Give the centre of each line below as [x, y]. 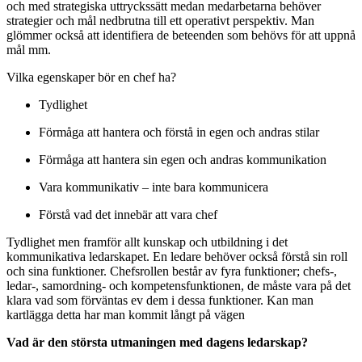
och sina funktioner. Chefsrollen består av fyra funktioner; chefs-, [172, 271]
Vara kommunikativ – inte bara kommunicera [154, 187]
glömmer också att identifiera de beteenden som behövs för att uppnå [181, 36]
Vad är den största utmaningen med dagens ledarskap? [157, 343]
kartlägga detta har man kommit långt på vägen [126, 315]
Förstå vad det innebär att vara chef [128, 215]
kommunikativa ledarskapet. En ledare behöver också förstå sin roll [177, 257]
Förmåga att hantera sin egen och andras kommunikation [183, 160]
